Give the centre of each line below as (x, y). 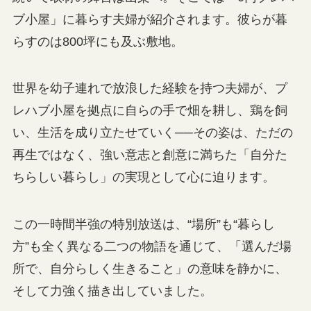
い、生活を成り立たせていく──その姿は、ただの (152, 133)
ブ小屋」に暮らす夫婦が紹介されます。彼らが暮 (150, 19)
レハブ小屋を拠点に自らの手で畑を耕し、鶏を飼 (150, 111)
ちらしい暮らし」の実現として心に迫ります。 (143, 177)
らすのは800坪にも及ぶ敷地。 (98, 41)
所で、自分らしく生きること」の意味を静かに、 (150, 269)
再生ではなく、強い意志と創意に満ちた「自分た (150, 155)
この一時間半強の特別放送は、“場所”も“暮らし (143, 225)
